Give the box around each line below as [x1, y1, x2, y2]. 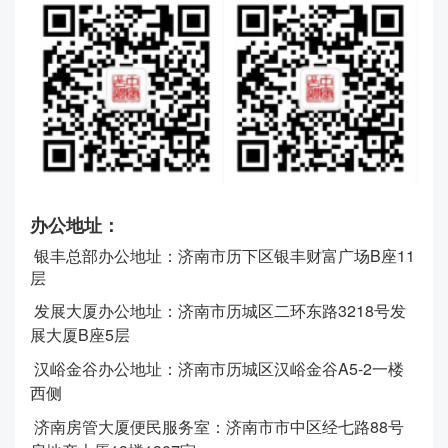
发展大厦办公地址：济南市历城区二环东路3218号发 [30, 298, 406, 322]
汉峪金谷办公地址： [30, 356, 178, 380]
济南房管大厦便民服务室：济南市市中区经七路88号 [30, 414, 404, 438]
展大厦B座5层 [30, 322, 130, 346]
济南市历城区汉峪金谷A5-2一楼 [178, 356, 404, 380]
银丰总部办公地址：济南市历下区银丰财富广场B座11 [34, 243, 415, 267]
